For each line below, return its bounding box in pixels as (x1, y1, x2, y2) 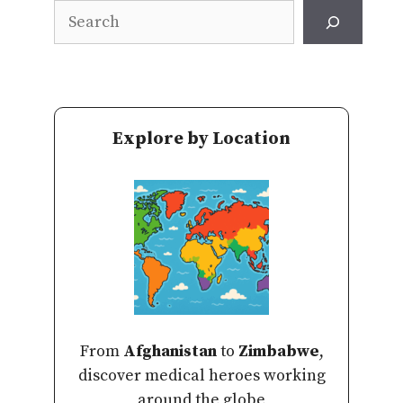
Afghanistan (122, 341, 217, 363)
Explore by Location (112, 128, 291, 151)
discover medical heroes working (77, 365, 326, 387)
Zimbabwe (237, 341, 319, 363)
